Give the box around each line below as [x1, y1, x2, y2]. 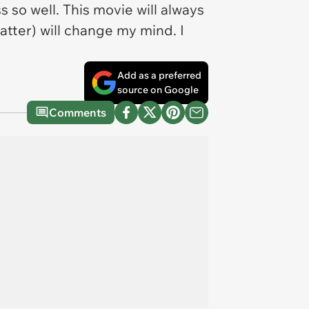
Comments [49, 106, 106, 119]
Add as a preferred [117, 69, 201, 81]
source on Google [117, 83, 199, 96]
